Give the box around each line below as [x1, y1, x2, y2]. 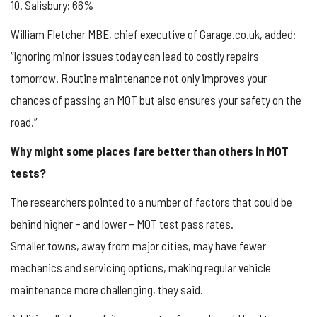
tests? [11, 165, 46, 180]
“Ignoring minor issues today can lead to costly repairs [11, 48, 259, 63]
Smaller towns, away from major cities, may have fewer [11, 238, 266, 253]
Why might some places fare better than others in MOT [11, 143, 289, 158]
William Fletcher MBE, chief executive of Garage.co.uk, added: [11, 26, 296, 41]
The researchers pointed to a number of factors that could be [11, 194, 292, 209]
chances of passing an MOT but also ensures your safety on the [11, 92, 301, 107]
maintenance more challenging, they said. [11, 282, 203, 296]
